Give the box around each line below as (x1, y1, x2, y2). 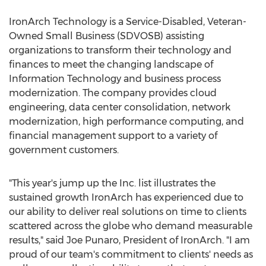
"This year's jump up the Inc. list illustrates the (9, 178, 216, 189)
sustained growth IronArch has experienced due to (9, 192, 243, 203)
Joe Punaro (66, 235, 119, 246)
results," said (9, 235, 66, 246)
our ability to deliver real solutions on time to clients (9, 206, 246, 217)
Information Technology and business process (9, 73, 221, 84)
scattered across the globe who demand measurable (9, 220, 252, 232)
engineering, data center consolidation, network (9, 102, 230, 113)
